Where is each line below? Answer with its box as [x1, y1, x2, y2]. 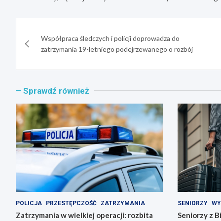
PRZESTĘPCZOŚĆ [46, 199, 97, 207]
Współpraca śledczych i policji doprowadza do [41, 34, 180, 43]
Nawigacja [15, 18, 87, 37]
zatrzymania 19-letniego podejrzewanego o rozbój [41, 45, 193, 54]
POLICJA [16, 199, 42, 207]
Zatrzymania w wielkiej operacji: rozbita [16, 210, 153, 220]
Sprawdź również [23, 86, 89, 96]
